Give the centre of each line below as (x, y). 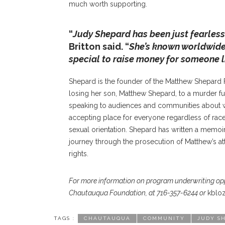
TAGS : (64, 218)
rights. (79, 154)
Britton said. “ (99, 46)
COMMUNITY (164, 218)
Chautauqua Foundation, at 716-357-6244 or (138, 193)
